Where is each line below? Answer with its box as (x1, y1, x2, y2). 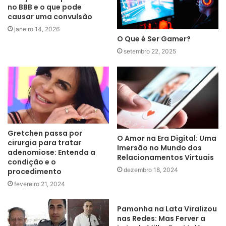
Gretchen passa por (8, 128, 82, 139)
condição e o (8, 157, 56, 167)
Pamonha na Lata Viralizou (117, 204, 217, 214)
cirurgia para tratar (8, 138, 81, 148)
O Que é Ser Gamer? (117, 33, 191, 44)
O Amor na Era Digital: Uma (117, 133, 216, 143)
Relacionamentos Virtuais (117, 152, 214, 162)
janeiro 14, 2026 (14, 25, 60, 33)
